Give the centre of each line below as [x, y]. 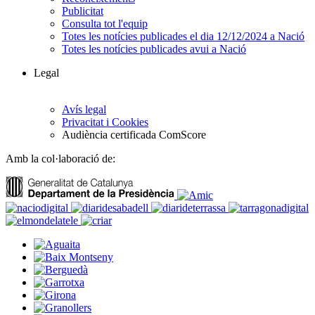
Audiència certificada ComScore [134, 134]
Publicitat [83, 11]
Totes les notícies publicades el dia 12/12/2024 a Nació [183, 36]
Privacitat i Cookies [105, 122]
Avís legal [84, 109]
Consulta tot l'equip [105, 23]
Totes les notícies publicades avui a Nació [154, 49]
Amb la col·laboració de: [60, 158]
